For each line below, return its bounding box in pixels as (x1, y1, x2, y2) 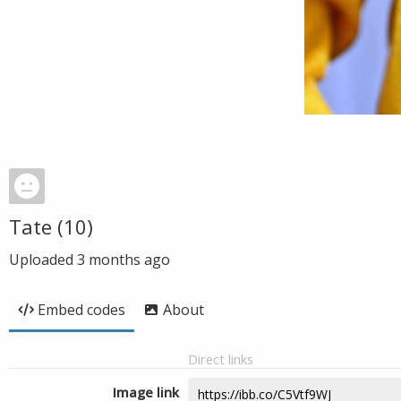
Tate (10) (9, 213, 93, 240)
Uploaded (9, 250, 77, 269)
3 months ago (77, 250, 170, 269)
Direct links (188, 350, 253, 368)
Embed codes (38, 300, 125, 320)
